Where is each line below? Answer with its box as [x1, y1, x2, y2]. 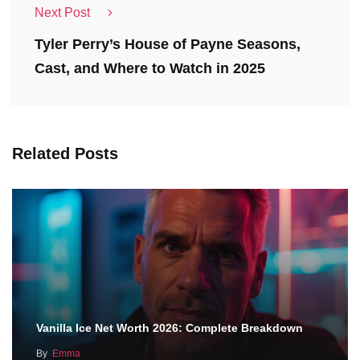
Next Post [35, 5, 90, 19]
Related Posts [12, 144, 118, 162]
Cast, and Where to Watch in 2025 [35, 60, 265, 77]
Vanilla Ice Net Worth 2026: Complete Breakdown [36, 321, 303, 334]
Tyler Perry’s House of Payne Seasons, [35, 36, 301, 53]
